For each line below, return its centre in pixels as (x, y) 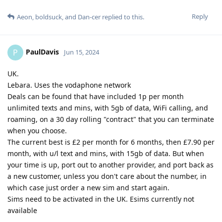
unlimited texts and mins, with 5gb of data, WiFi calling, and (108, 108)
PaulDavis (42, 52)
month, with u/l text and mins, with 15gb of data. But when (106, 154)
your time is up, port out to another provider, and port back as (111, 165)
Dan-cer (89, 17)
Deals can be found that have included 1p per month (96, 97)
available (22, 211)
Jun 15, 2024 (82, 52)
